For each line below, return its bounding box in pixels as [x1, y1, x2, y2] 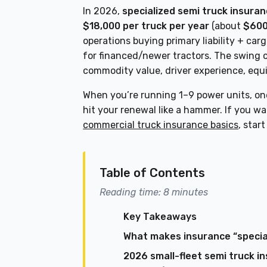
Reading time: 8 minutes [100, 187, 209, 198]
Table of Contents [100, 166, 206, 181]
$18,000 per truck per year [83, 20, 210, 32]
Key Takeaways [123, 211, 197, 223]
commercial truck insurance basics [83, 119, 239, 131]
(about [209, 20, 244, 32]
